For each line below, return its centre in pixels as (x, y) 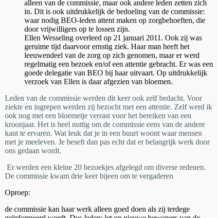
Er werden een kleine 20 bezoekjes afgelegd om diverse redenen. (106, 167)
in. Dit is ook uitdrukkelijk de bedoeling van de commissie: (115, 11)
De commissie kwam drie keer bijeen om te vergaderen (89, 176)
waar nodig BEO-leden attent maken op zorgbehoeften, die (115, 20)
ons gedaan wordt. (33, 150)
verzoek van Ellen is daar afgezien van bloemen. (99, 81)
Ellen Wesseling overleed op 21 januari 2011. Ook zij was (113, 37)
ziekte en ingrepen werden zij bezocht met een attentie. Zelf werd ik (109, 107)
